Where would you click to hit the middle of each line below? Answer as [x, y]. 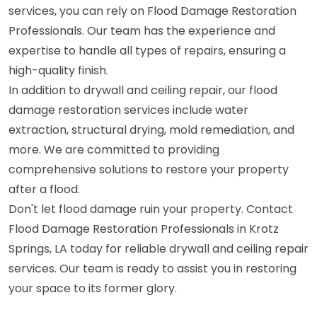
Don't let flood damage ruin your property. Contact [151, 209]
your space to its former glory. [93, 288]
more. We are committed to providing [114, 150]
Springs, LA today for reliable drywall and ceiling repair [158, 249]
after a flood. [44, 189]
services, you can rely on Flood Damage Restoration [152, 11]
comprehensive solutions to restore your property [149, 169]
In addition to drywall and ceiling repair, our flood [143, 90]
